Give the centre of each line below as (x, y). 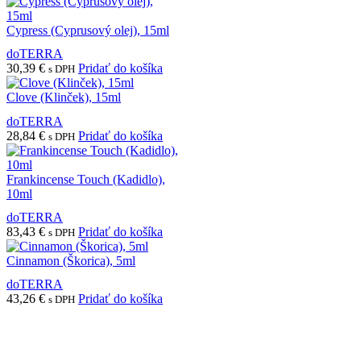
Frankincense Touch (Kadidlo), (86, 179)
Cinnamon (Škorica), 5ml (71, 260)
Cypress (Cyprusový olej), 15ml (88, 31)
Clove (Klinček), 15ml (64, 98)
